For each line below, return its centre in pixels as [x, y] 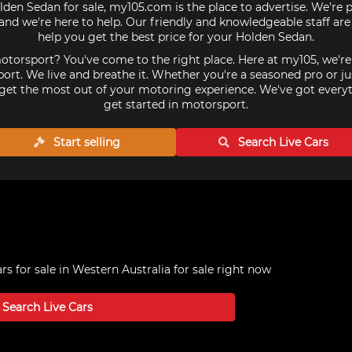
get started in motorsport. [176, 104]
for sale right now [221, 269]
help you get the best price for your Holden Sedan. [176, 37]
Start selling [86, 142]
